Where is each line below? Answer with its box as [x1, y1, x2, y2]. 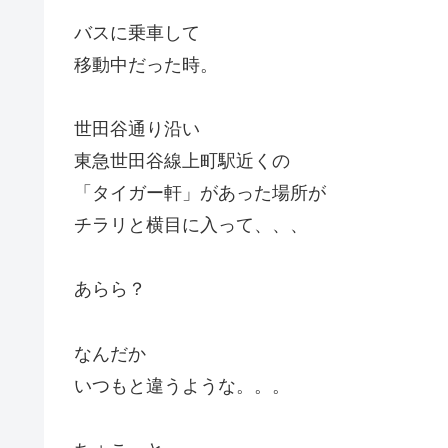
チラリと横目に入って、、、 [74, 214, 308, 235]
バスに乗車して [74, 22, 200, 43]
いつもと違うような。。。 [74, 375, 290, 396]
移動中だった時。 [74, 54, 218, 75]
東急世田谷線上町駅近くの [74, 150, 290, 171]
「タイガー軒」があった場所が [74, 182, 326, 203]
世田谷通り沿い [74, 118, 200, 139]
